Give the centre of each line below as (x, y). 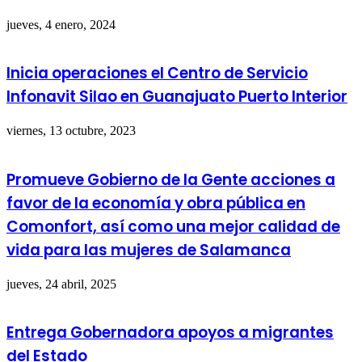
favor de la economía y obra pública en (156, 203)
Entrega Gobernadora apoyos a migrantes (170, 333)
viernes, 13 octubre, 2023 (71, 131)
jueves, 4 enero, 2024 (61, 24)
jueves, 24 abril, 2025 (61, 284)
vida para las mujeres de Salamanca (149, 250)
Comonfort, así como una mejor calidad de (173, 226)
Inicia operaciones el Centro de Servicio (157, 74)
